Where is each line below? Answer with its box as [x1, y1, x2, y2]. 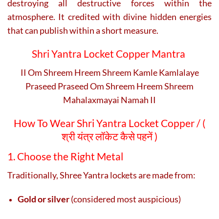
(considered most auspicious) [69, 193, 181, 204]
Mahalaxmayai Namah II [63, 94, 156, 105]
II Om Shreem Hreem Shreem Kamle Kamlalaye [20, 66, 199, 78]
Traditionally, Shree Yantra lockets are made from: [7, 169, 196, 180]
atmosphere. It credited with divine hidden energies [7, 11, 212, 22]
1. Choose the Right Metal [7, 150, 123, 162]
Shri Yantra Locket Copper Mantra [32, 47, 187, 61]
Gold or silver [18, 193, 69, 204]
